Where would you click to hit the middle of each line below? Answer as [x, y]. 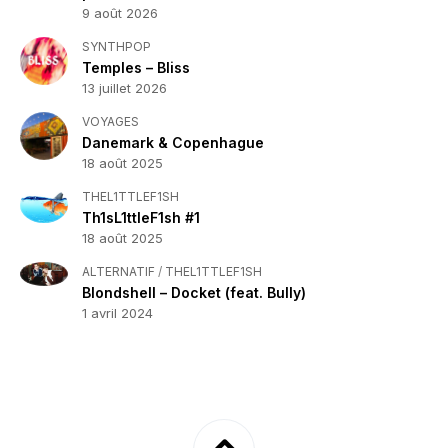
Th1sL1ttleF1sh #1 [141, 217]
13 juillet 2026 [124, 88]
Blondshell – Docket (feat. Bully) [194, 292]
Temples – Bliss [136, 67]
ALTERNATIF [118, 271]
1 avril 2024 [117, 313]
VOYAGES [110, 121]
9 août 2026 [120, 13]
